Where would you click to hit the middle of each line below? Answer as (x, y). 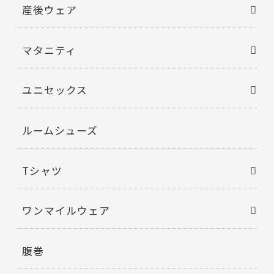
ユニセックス (55, 90)
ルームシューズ (60, 131)
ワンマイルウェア (66, 211)
